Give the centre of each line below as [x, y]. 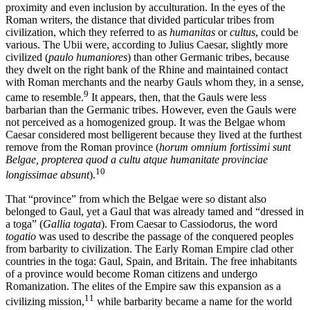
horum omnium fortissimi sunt [225, 147]
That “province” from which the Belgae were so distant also [136, 199]
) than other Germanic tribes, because [208, 57]
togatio [21, 236]
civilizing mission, [45, 301]
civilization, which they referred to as [88, 32]
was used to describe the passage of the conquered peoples [165, 236]
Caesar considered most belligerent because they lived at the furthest [154, 135]
